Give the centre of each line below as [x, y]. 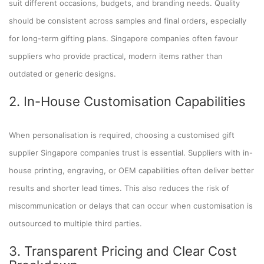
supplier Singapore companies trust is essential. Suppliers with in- [131, 152]
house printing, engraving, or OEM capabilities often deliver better [131, 170]
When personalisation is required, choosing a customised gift [122, 135]
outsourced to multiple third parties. [75, 223]
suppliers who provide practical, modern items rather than [116, 56]
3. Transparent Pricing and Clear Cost [123, 251]
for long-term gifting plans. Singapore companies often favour [123, 38]
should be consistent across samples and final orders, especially [128, 20]
